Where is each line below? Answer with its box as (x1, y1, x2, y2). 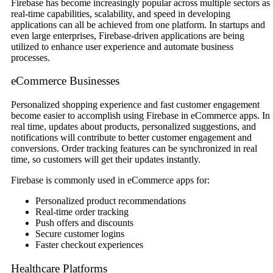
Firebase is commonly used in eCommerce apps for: (11, 175, 210, 186)
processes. (11, 52, 50, 63)
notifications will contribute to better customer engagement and (11, 132, 252, 143)
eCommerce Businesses (11, 74, 119, 88)
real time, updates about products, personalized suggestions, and (11, 121, 256, 132)
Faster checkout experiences (35, 239, 143, 250)
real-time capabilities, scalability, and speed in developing (11, 8, 230, 19)
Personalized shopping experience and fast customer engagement (11, 99, 260, 110)
